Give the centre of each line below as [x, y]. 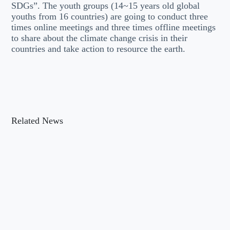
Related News [37, 121]
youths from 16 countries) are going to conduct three [110, 16]
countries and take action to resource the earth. [99, 49]
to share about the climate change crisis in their [100, 38]
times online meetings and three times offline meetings [114, 27]
